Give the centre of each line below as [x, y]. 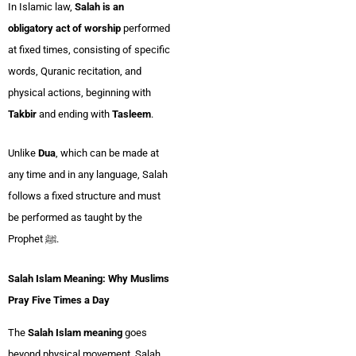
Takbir [22, 114]
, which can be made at [107, 153]
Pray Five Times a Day [59, 300]
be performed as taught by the [75, 218]
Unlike [23, 153]
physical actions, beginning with [79, 92]
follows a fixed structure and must [84, 196]
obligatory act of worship [64, 28]
